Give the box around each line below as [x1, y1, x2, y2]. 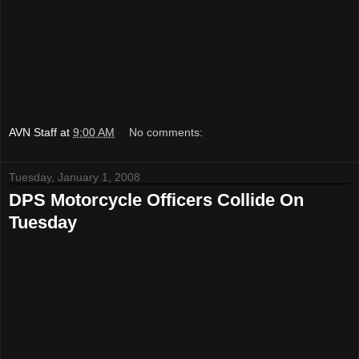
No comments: [129, 125, 204, 139]
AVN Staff [9, 125, 57, 139]
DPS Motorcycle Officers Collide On [9, 189, 304, 210]
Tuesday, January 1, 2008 [9, 170, 140, 184]
